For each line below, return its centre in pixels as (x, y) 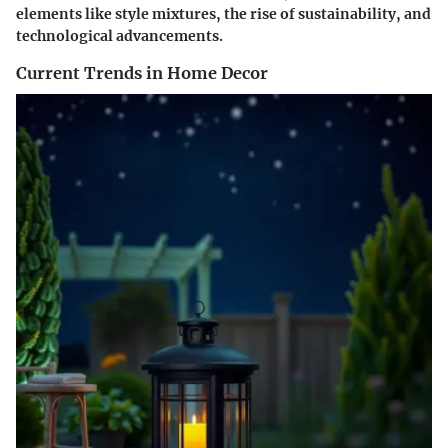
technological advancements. (119, 36)
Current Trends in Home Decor (142, 73)
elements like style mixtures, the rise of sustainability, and (223, 14)
